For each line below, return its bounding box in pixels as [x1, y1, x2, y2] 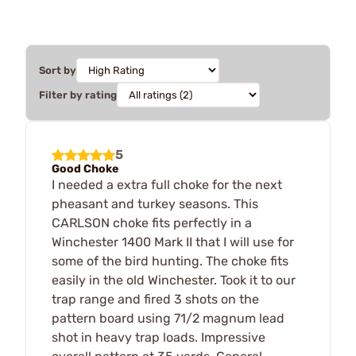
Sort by [39, 64, 76, 76]
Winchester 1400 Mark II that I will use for [52, 234, 294, 250]
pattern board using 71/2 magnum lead [52, 310, 284, 326]
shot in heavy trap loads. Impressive [52, 329, 265, 345]
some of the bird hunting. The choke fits [52, 253, 288, 269]
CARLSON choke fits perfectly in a [52, 215, 252, 230]
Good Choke [52, 161, 118, 176]
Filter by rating [39, 88, 117, 101]
